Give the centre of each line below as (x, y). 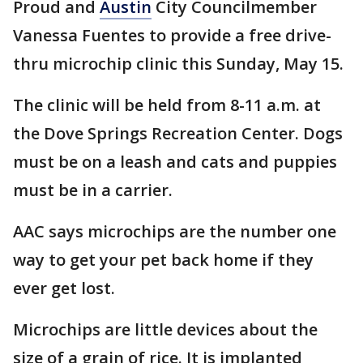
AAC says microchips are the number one (175, 231)
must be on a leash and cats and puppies (175, 162)
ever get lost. (66, 288)
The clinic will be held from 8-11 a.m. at (167, 105)
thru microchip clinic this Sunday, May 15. (178, 64)
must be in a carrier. (95, 190)
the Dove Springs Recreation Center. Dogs (178, 133)
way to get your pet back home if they (163, 260)
